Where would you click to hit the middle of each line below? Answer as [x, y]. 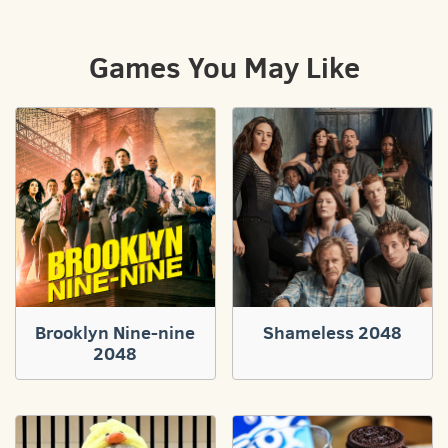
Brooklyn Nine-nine [115, 332]
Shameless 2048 [333, 332]
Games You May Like [224, 67]
